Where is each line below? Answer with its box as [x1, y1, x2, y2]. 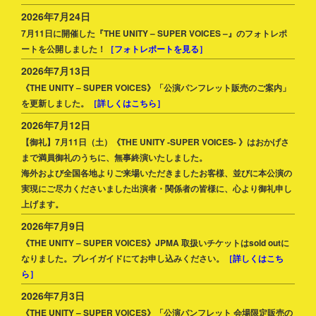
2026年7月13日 [21, 63, 90, 78]
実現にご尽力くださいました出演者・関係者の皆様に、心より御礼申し [21, 182, 292, 195]
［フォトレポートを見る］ [106, 42, 207, 56]
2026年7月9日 [21, 219, 85, 233]
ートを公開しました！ [21, 42, 106, 56]
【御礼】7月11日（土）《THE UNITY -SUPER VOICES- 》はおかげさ [21, 135, 289, 149]
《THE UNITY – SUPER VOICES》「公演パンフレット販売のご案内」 [21, 81, 291, 95]
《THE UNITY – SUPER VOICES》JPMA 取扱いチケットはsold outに [21, 236, 289, 250]
